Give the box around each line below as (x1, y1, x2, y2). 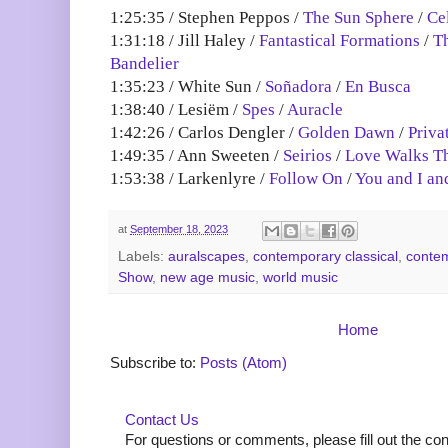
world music (263, 269, 338, 285)
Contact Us (125, 410, 199, 428)
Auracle (287, 100, 343, 120)
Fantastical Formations (259, 31, 420, 51)
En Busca (345, 77, 411, 97)
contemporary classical (253, 248, 398, 264)
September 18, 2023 (130, 223, 228, 236)
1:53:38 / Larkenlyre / (110, 169, 269, 189)
